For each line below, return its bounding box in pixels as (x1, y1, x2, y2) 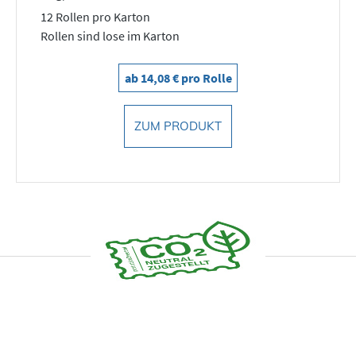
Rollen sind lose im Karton (41, 27, 180, 44)
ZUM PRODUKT (134, 118, 222, 133)
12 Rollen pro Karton (41, 8, 150, 25)
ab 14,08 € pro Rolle (124, 69, 232, 86)
